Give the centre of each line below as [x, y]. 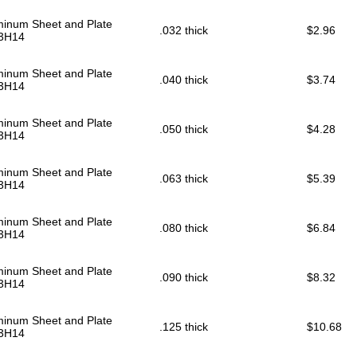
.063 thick [184, 179]
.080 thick [184, 228]
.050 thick [184, 129]
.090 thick [184, 278]
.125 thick [184, 327]
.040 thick [184, 80]
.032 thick [184, 31]
